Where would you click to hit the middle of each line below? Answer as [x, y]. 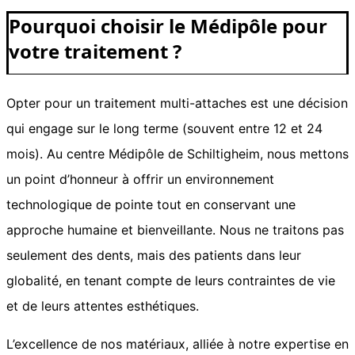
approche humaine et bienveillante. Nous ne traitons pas [175, 229]
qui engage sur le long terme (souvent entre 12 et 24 [164, 128]
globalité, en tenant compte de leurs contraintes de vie [171, 280]
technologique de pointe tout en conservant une [151, 204]
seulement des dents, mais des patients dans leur [154, 255]
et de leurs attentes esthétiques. [103, 305]
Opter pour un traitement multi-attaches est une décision [177, 103]
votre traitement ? [95, 51]
